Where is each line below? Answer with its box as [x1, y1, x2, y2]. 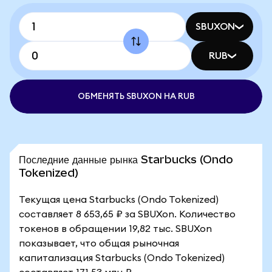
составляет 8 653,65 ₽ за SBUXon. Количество [19, 209, 236, 219]
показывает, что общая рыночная [19, 239, 179, 248]
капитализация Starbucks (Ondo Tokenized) [19, 253, 225, 263]
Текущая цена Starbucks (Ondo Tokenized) [19, 195, 219, 205]
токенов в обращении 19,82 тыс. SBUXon [19, 224, 212, 234]
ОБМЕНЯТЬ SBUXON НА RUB [77, 92, 195, 101]
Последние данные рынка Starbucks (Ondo [19, 153, 233, 166]
